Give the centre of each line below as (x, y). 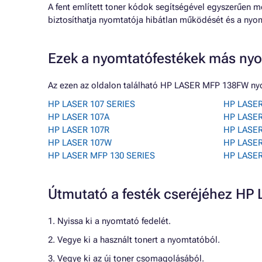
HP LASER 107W (80, 143)
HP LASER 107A (79, 117)
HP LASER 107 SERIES (92, 104)
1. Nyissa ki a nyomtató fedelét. (109, 221)
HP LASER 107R (79, 130)
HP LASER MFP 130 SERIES (101, 156)
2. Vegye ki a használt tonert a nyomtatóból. (134, 240)
